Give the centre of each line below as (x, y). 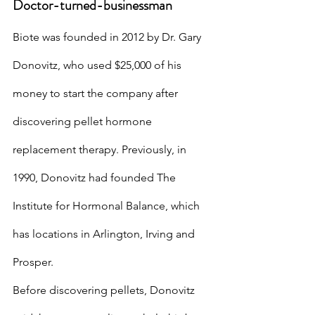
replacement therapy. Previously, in (101, 149)
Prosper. (33, 262)
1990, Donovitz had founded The (96, 178)
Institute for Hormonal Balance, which (108, 206)
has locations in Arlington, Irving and (105, 234)
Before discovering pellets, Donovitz (105, 290)
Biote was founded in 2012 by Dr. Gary (108, 37)
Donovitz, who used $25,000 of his (98, 65)
